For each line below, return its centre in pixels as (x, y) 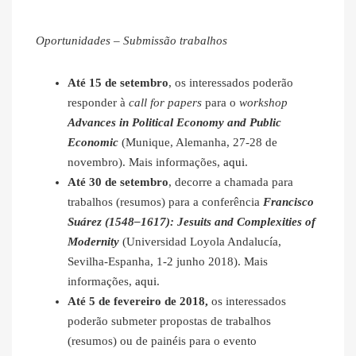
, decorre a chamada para (231, 182)
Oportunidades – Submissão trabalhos (132, 41)
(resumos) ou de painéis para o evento (162, 341)
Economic (93, 143)
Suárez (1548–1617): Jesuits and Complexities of (192, 222)
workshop (263, 103)
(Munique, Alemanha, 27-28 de (199, 143)
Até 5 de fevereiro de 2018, (139, 302)
